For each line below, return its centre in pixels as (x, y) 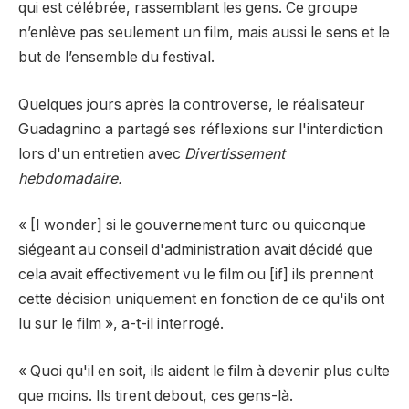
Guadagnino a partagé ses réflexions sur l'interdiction (200, 129)
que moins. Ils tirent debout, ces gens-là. (156, 396)
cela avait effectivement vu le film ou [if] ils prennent (196, 275)
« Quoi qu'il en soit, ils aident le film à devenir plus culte (204, 372)
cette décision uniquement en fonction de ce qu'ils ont (201, 299)
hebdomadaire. (70, 178)
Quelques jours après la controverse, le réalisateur (192, 104)
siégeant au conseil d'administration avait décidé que (195, 250)
